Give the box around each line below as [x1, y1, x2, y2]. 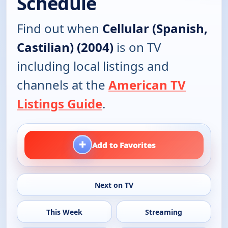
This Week [46, 207, 82, 217]
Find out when [17, 19, 102, 37]
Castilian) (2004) [17, 38, 113, 55]
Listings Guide [17, 95, 102, 112]
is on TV [113, 38, 161, 55]
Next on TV [94, 180, 133, 190]
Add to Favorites [92, 139, 155, 150]
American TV [108, 76, 186, 93]
